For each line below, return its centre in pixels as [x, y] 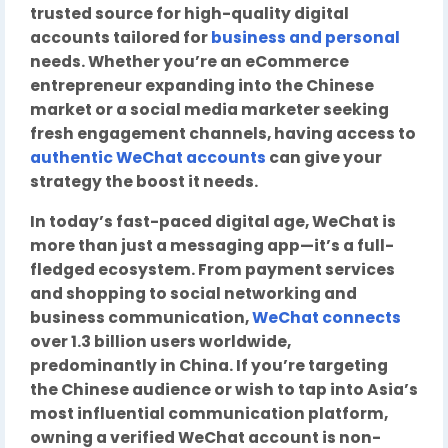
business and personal [305, 37]
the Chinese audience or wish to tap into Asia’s [224, 389]
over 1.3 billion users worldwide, [160, 341]
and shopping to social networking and [193, 293]
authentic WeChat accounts [148, 157]
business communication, [141, 317]
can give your [324, 157]
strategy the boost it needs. [144, 181]
